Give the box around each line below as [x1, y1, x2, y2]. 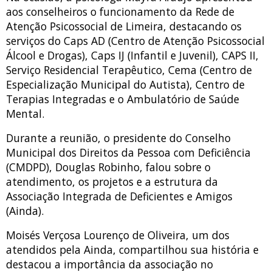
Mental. [6, 106, 44, 121]
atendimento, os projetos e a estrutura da [6, 174, 218, 189]
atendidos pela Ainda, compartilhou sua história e [6, 242, 259, 257]
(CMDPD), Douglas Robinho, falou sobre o [6, 160, 211, 175]
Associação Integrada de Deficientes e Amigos [6, 189, 233, 204]
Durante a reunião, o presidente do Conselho [6, 131, 231, 146]
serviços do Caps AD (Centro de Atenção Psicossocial [6, 33, 265, 49]
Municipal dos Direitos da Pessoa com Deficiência [6, 145, 251, 160]
